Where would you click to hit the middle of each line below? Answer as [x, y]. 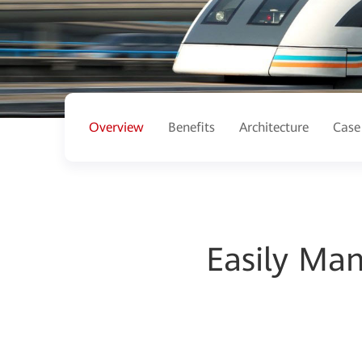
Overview [116, 127]
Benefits [192, 127]
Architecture [274, 127]
